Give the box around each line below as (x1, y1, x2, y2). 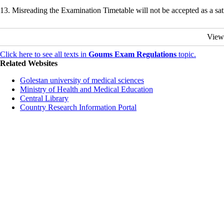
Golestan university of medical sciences (20, 76, 144, 85)
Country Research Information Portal (20, 103, 136, 112)
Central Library (20, 94, 68, 103)
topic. (176, 50, 196, 59)
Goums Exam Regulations (88, 50, 176, 59)
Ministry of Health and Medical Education (20, 85, 153, 94)
